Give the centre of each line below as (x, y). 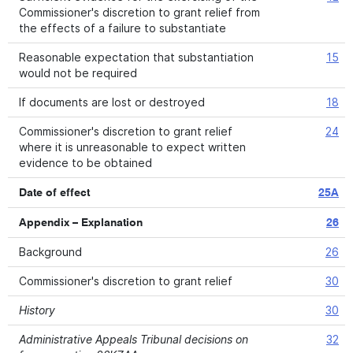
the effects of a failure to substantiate (123, 28)
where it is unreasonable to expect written (132, 147)
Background (50, 252)
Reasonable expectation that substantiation (136, 57)
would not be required (78, 73)
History (37, 310)
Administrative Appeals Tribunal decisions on (134, 339)
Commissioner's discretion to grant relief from (139, 12)
